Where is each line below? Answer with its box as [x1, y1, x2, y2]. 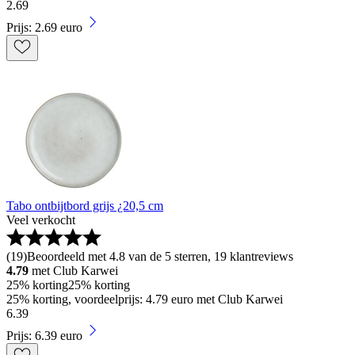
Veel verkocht [6, 212, 75, 227]
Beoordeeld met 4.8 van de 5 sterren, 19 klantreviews [27, 249, 293, 263]
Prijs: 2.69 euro [6, 20, 82, 34]
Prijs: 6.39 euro [6, 328, 82, 342]
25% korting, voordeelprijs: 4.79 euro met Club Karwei [6, 292, 283, 306]
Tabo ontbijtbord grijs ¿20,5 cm [6, 198, 163, 212]
